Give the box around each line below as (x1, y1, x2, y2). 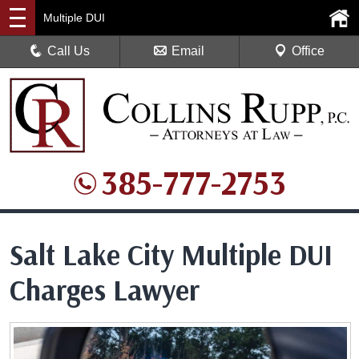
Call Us (47, 44, 91, 58)
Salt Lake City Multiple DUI (10, 236, 333, 273)
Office (291, 44, 325, 58)
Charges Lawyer (10, 272, 200, 309)
